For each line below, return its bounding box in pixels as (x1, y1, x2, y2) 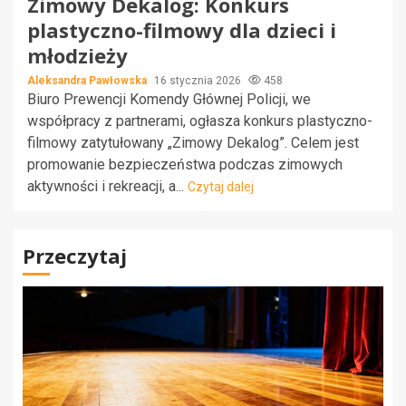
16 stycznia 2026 (154, 73, 244, 87)
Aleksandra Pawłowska (27, 73, 150, 87)
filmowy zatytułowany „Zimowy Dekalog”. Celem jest (27, 133, 359, 151)
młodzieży (27, 41, 128, 69)
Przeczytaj (23, 241, 127, 269)
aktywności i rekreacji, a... (27, 177, 188, 195)
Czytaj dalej (188, 179, 254, 194)
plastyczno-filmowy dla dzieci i (27, 15, 336, 43)
